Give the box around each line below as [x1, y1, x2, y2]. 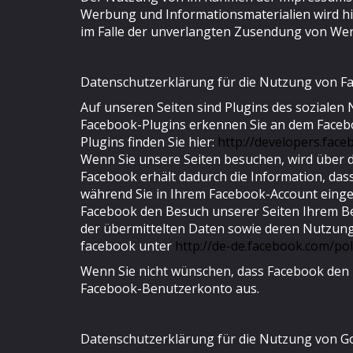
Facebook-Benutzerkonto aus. [80, 280, 259, 297]
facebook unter [80, 237, 175, 255]
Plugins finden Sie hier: [80, 133, 217, 150]
